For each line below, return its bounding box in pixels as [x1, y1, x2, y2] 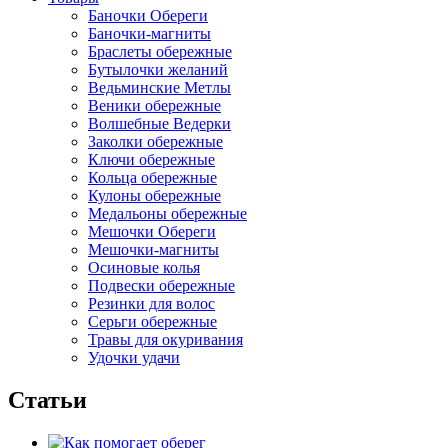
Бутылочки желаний [88, 60, 228, 78]
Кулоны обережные [88, 186, 221, 204]
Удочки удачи [88, 348, 180, 366]
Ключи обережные [88, 150, 215, 168]
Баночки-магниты [88, 24, 211, 42]
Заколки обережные [88, 132, 223, 150]
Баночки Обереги [88, 6, 208, 24]
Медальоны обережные [88, 204, 247, 222]
